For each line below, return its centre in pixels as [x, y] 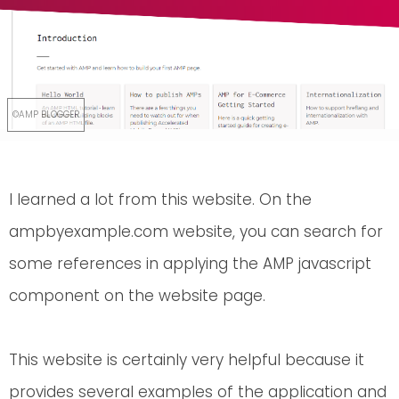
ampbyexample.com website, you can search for [196, 231]
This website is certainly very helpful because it [187, 359]
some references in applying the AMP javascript [190, 263]
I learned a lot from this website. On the [160, 199]
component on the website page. [137, 295]
